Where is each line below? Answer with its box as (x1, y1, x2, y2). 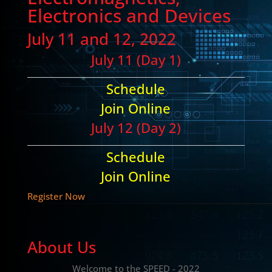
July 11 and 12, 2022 (27, 28, 176, 50)
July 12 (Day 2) (90, 118, 181, 137)
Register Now (27, 190, 85, 203)
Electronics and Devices (27, 3, 231, 29)
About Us (27, 236, 97, 259)
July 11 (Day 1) (90, 50, 181, 69)
